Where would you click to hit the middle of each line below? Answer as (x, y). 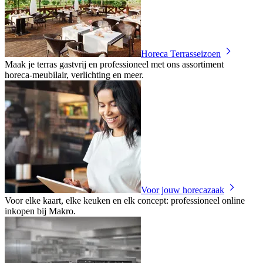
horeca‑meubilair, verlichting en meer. (74, 75)
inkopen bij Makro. (40, 211)
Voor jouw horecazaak (183, 190)
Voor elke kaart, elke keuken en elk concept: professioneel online (125, 200)
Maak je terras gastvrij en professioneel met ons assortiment (114, 64)
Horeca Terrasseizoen (181, 53)
